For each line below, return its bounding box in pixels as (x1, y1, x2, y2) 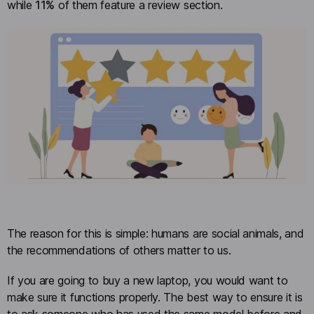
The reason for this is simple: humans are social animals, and (7, 226, 304, 241)
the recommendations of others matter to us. (7, 243, 234, 258)
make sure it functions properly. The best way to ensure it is (7, 290, 303, 305)
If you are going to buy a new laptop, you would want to (7, 273, 288, 288)
